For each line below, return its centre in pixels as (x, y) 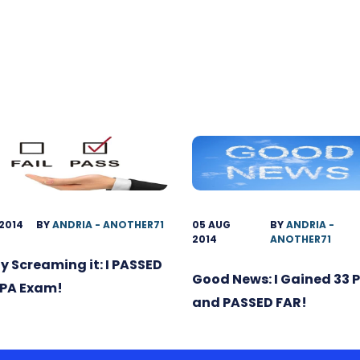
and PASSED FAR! (250, 303)
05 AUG (211, 225)
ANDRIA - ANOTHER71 (108, 225)
